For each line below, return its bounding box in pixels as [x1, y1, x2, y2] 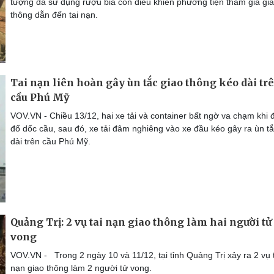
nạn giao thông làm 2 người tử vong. [10, 262, 152, 273]
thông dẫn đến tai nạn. [10, 9, 98, 20]
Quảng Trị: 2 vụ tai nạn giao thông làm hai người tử [10, 215, 272, 228]
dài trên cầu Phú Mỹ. [10, 136, 91, 146]
